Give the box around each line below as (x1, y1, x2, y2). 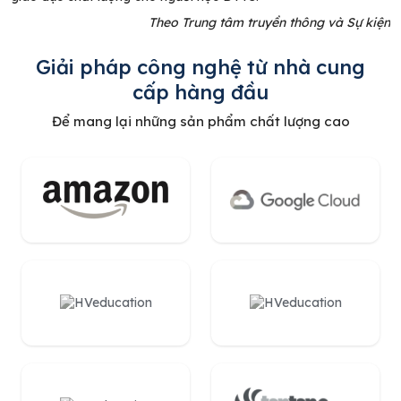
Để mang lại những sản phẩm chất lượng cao (51, 113, 350, 130)
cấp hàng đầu (132, 80, 269, 105)
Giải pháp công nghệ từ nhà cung (36, 55, 365, 80)
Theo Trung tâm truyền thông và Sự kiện (149, 14, 390, 30)
